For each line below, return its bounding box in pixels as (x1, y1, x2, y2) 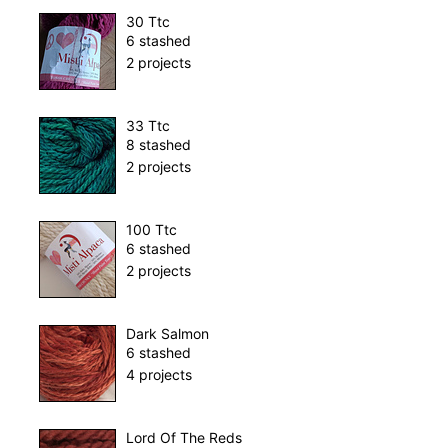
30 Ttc (125, 13, 170, 31)
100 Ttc (125, 221, 177, 239)
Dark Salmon (125, 325, 209, 343)
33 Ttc (125, 117, 170, 135)
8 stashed (125, 136, 191, 154)
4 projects (125, 366, 192, 384)
